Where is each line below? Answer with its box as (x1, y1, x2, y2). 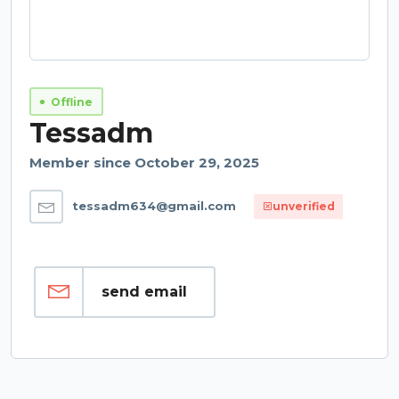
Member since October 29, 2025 (29, 154, 259, 171)
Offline (51, 95, 93, 109)
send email (102, 283, 187, 300)
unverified (273, 199, 335, 213)
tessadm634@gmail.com (72, 199, 236, 213)
